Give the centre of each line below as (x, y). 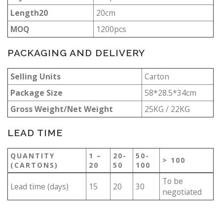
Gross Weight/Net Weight (62, 109)
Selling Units (36, 76)
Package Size (37, 92)
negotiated (182, 192)
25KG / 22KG (167, 109)
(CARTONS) (34, 165)
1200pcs (111, 29)
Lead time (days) (39, 186)
